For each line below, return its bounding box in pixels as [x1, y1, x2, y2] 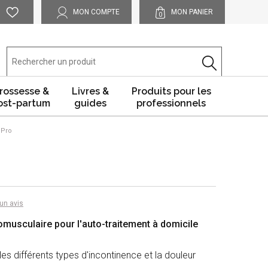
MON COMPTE [73, 8, 120, 16]
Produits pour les [131, 86, 211, 97]
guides [74, 98, 106, 109]
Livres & [71, 86, 109, 97]
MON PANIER [171, 8, 213, 16]
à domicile [153, 218, 198, 230]
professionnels [136, 98, 206, 109]
